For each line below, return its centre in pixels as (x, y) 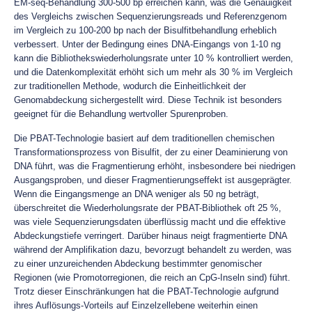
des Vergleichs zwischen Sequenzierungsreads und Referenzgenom (150, 16)
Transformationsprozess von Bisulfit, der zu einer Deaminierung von (151, 152)
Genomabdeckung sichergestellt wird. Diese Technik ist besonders (148, 100)
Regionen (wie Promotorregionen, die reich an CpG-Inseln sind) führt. (152, 278)
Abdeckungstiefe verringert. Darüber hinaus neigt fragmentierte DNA (150, 236)
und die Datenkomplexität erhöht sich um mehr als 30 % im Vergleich (153, 72)
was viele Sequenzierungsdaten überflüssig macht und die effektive (150, 222)
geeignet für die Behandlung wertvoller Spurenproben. (121, 114)
